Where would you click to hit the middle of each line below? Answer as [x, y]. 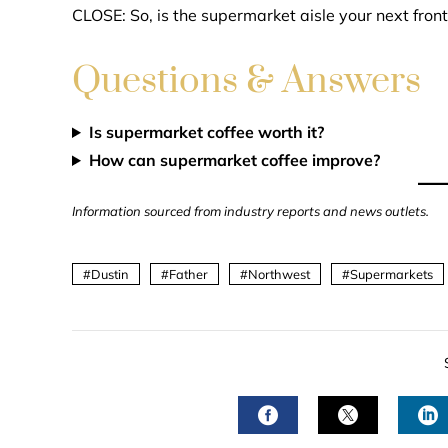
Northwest [279, 274]
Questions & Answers [246, 81]
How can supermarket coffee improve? [234, 160]
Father [188, 274]
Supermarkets [391, 274]
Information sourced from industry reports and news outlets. [250, 211]
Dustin [110, 274]
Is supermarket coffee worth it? [206, 132]
